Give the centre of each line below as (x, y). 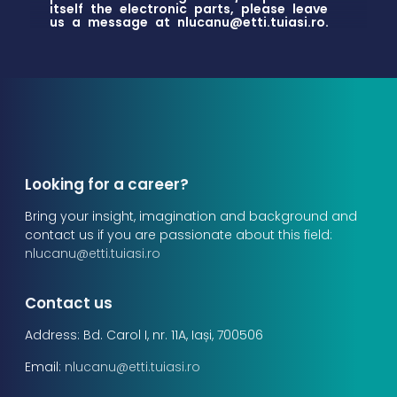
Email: (44, 366)
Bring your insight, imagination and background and (191, 217)
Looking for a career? (106, 184)
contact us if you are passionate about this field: (178, 235)
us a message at (113, 22)
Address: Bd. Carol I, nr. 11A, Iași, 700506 (144, 335)
